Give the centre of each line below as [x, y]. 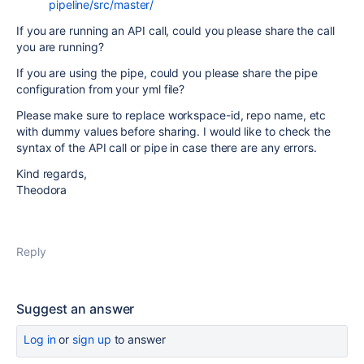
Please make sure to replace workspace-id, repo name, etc [171, 115]
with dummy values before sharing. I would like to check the [174, 131]
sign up [92, 339]
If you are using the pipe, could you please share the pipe [167, 73]
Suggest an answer [76, 309]
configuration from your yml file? [101, 89]
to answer [138, 339]
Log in [40, 339]
